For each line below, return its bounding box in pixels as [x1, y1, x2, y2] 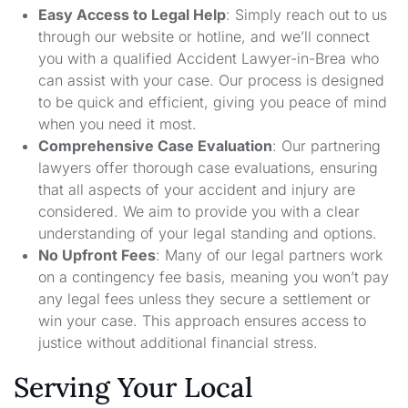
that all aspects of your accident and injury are [38, 180, 356, 199]
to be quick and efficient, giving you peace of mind [38, 93, 388, 112]
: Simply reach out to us [226, 5, 388, 25]
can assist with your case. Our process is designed [38, 71, 385, 90]
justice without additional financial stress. [38, 333, 319, 352]
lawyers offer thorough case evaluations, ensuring [38, 158, 379, 178]
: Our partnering [272, 137, 382, 156]
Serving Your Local [14, 370, 253, 405]
